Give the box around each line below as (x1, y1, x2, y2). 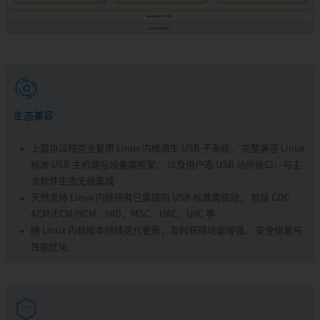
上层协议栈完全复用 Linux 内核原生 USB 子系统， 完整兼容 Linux (30, 144, 304, 154)
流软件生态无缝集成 (30, 176, 114, 187)
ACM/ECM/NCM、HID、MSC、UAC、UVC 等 (30, 209, 215, 220)
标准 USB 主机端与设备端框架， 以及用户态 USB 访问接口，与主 (30, 160, 301, 171)
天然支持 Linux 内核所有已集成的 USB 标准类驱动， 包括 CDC (30, 193, 289, 204)
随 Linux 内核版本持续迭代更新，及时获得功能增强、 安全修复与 (30, 226, 302, 236)
